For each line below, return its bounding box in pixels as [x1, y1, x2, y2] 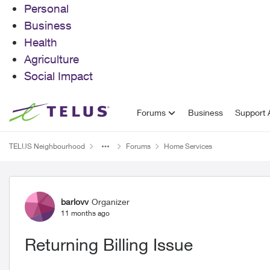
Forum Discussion [8, 175, 163, 198]
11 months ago [61, 208, 110, 218]
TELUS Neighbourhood [9, 142, 85, 151]
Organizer [92, 196, 130, 207]
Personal [24, 2, 69, 15]
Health [24, 36, 57, 49]
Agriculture [24, 52, 79, 66]
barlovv [61, 196, 89, 207]
